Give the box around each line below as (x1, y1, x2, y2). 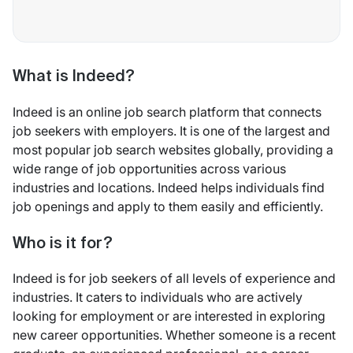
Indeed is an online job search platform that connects (13, 103, 321, 120)
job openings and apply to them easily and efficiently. (13, 198, 323, 214)
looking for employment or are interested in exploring (13, 307, 325, 324)
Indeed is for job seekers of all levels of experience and (13, 269, 336, 286)
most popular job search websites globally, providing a (13, 141, 333, 158)
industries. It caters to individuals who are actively (13, 288, 303, 305)
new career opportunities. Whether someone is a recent (13, 326, 336, 343)
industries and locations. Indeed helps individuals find (13, 179, 325, 195)
